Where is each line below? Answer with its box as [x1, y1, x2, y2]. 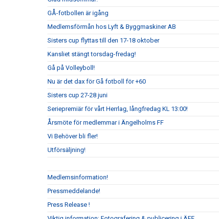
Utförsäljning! [47, 146, 86, 154]
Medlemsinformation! [47, 174, 108, 181]
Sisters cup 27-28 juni [47, 91, 108, 99]
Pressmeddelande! [47, 187, 100, 195]
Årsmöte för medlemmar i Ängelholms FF [47, 119, 164, 127]
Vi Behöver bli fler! [47, 132, 98, 140]
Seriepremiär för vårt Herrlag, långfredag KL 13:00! [47, 105, 188, 113]
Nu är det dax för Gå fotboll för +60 [47, 78, 146, 86]
